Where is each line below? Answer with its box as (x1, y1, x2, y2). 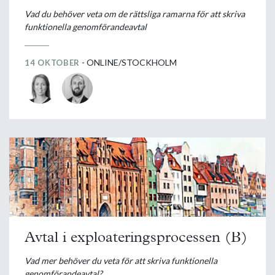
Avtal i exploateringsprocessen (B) (25, 231, 247, 246)
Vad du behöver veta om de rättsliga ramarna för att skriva (25, 8, 245, 19)
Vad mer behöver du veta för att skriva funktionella (25, 255, 217, 266)
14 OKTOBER (25, 57, 80, 68)
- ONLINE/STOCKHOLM (80, 56, 177, 68)
